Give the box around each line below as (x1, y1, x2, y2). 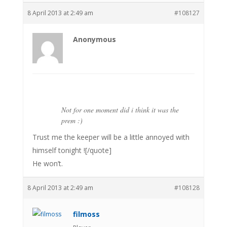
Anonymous (72, 34, 116, 44)
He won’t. (32, 158, 63, 168)
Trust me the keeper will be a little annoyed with (32, 132, 190, 142)
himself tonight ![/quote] (32, 145, 111, 155)
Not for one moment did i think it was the (61, 104, 179, 115)
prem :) (61, 115, 83, 125)
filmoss (72, 209, 100, 219)
